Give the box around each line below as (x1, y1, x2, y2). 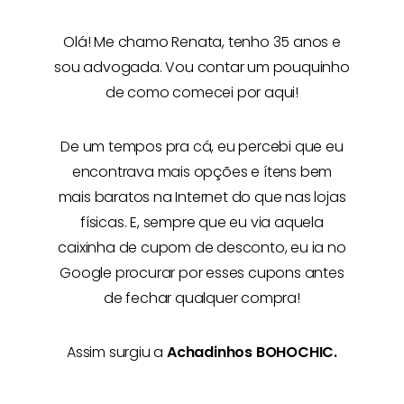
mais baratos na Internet (58, 186, 228, 207)
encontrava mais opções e (71, 161, 263, 182)
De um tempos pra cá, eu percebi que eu (60, 135, 344, 157)
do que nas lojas (227, 186, 346, 207)
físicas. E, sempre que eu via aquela (80, 211, 324, 233)
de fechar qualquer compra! (104, 287, 300, 308)
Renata (171, 31, 223, 52)
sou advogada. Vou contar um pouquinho (54, 56, 350, 78)
